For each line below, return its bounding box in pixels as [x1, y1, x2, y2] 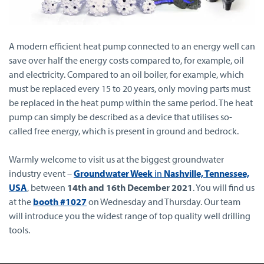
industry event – [9, 167, 74, 179]
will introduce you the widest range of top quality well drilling [9, 209, 250, 222]
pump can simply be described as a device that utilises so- [9, 110, 232, 123]
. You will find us [193, 181, 255, 193]
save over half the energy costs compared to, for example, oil [9, 54, 244, 66]
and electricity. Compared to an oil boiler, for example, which [9, 68, 244, 80]
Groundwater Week [74, 167, 153, 179]
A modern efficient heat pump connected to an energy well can [9, 39, 255, 52]
